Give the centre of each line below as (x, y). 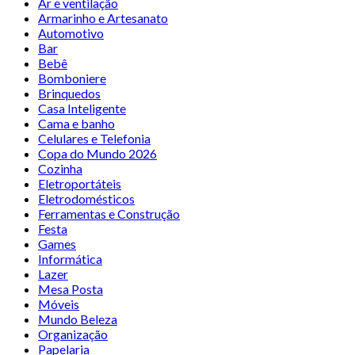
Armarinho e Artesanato (103, 17)
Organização (73, 334)
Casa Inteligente (82, 108)
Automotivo (71, 32)
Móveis (59, 303)
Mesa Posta (71, 288)
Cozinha (60, 168)
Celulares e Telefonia (94, 138)
